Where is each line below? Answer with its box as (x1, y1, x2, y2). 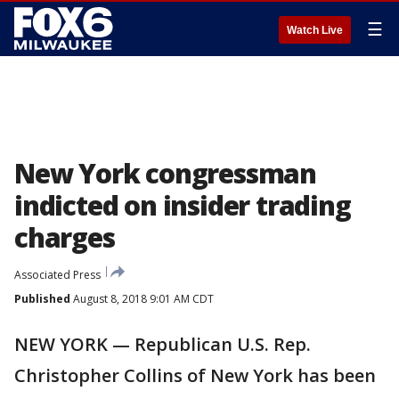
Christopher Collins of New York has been (14, 363, 376, 387)
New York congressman (14, 155, 316, 191)
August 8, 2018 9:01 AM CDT (70, 291, 214, 306)
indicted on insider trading (14, 187, 351, 224)
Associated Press (14, 267, 101, 282)
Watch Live (287, 24, 343, 37)
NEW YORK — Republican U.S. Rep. (14, 332, 311, 356)
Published (14, 291, 70, 306)
